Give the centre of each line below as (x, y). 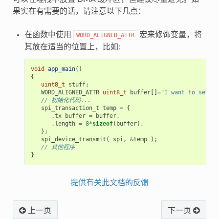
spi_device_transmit (73, 139)
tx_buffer (70, 116)
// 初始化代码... (66, 100)
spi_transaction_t (70, 108)
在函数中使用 (49, 34)
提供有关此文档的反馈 (109, 183)
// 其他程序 (58, 147)
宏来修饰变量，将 (169, 34)
